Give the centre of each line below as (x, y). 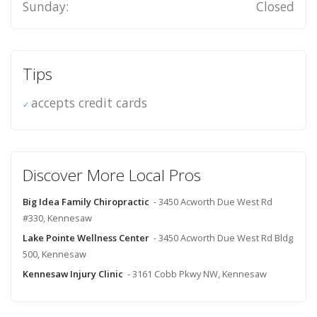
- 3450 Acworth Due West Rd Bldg (223, 237)
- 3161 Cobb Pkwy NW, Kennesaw (197, 273)
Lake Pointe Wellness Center (86, 237)
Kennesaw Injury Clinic (73, 273)
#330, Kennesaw (57, 218)
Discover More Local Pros (111, 175)
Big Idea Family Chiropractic (86, 201)
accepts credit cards (89, 102)
